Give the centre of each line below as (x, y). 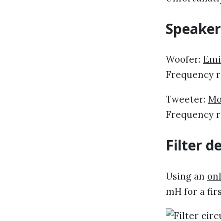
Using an (186, 176)
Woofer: (184, 59)
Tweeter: (187, 99)
